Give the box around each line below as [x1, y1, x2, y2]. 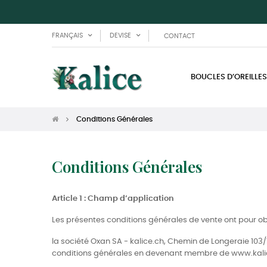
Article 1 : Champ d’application [52, 195, 174, 203]
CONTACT [164, 32, 195, 39]
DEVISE [110, 32, 131, 39]
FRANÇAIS [52, 32, 83, 39]
